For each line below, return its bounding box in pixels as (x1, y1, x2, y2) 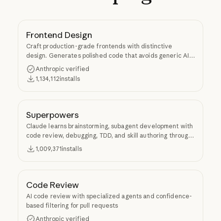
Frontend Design (26, 30, 92, 40)
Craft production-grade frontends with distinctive (26, 42, 173, 50)
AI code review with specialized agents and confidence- (26, 192, 192, 200)
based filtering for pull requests (26, 201, 118, 209)
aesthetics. (26, 61, 59, 69)
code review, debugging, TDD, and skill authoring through (26, 131, 192, 139)
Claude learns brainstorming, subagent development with (26, 122, 193, 130)
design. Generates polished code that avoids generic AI (26, 52, 189, 60)
